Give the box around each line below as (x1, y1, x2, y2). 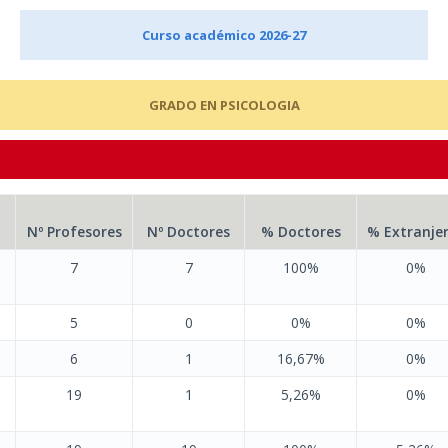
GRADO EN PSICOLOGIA (148, 96, 300, 114)
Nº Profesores (26, 222, 122, 241)
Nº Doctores (147, 222, 230, 241)
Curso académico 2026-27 (141, 26, 306, 44)
